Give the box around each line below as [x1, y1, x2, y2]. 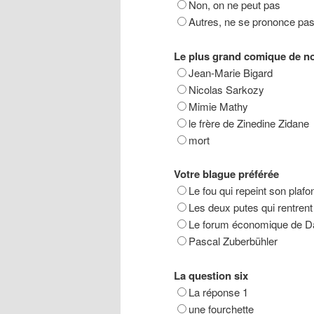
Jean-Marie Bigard [189, 64, 273, 80]
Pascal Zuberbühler [189, 233, 278, 249]
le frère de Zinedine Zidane [189, 115, 309, 130]
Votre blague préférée [174, 166, 279, 182]
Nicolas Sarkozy [189, 81, 264, 97]
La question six [174, 267, 248, 283]
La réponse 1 [189, 284, 248, 299]
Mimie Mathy [189, 98, 248, 114]
